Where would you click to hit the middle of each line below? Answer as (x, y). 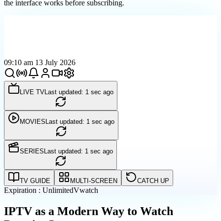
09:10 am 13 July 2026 (40, 63)
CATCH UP (153, 181)
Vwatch (86, 190)
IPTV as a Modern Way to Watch (89, 211)
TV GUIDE (35, 181)
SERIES (32, 151)
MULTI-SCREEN (94, 181)
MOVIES (33, 122)
